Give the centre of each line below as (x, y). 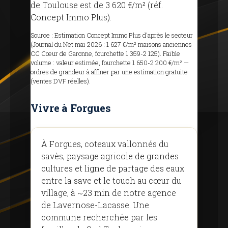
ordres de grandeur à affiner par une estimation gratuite (109, 72)
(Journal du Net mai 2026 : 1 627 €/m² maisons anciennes (111, 44)
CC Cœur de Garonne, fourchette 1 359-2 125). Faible (105, 53)
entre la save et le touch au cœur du (111, 180)
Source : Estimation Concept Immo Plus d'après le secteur (112, 35)
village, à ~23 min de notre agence (109, 193)
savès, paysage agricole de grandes (110, 156)
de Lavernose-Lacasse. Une (95, 205)
